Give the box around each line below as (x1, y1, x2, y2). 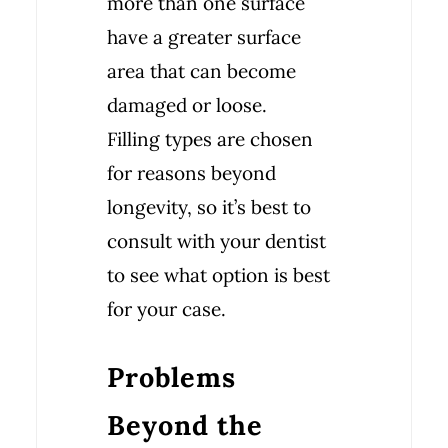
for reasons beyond (107, 161, 276, 185)
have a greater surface (107, 25, 301, 49)
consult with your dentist (107, 229, 326, 253)
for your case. (107, 297, 226, 321)
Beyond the (107, 408, 263, 442)
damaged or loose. (107, 93, 267, 117)
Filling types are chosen (107, 127, 313, 151)
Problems (107, 360, 236, 394)
